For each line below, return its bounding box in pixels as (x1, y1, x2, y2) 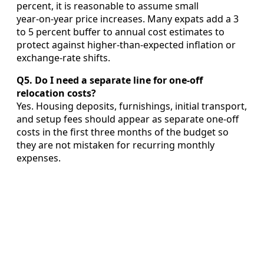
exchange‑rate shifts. (16, 51, 110, 64)
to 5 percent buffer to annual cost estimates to (16, 25, 225, 38)
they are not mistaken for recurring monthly (16, 138, 214, 151)
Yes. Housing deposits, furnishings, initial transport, (16, 99, 247, 113)
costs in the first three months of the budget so (16, 125, 229, 138)
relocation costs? (16, 86, 96, 100)
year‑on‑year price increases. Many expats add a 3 (16, 12, 239, 25)
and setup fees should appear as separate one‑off (16, 112, 239, 126)
